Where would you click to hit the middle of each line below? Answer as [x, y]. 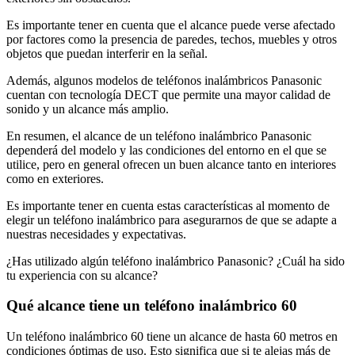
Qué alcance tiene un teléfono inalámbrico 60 [152, 306]
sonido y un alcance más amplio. [88, 109]
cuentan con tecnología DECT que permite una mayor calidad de [168, 94]
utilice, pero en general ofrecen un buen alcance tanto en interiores [171, 164]
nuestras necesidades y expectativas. [96, 234]
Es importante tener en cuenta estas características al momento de [168, 205]
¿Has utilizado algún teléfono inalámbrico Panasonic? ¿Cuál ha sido [176, 261]
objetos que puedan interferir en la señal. [107, 53]
